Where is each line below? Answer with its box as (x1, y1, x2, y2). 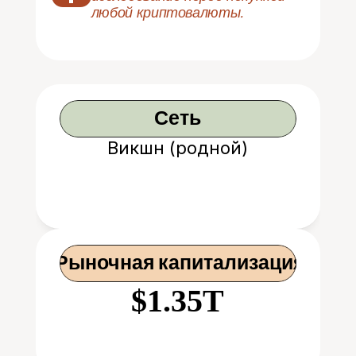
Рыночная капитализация (51, 252, 305, 274)
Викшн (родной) (107, 137, 249, 158)
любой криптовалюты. (91, 3, 243, 21)
